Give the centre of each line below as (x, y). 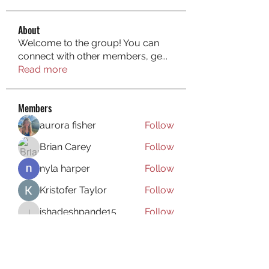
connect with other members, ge (90, 56)
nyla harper (65, 169)
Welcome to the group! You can (89, 43)
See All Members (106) (68, 229)
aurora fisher (68, 125)
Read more (43, 70)
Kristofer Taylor (73, 190)
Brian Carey (65, 147)
